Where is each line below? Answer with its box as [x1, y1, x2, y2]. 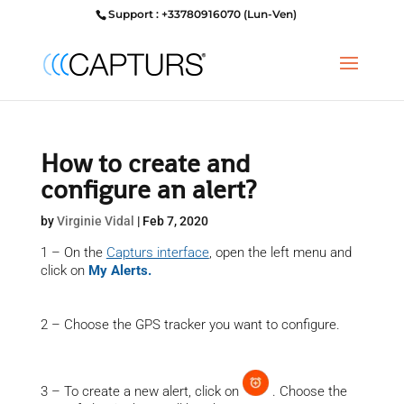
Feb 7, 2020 [142, 214, 208, 228]
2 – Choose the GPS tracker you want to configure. [40, 317, 340, 333]
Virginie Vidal [56, 214, 134, 228]
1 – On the [40, 244, 106, 261]
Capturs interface [106, 244, 209, 261]
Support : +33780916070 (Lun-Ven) [107, 7, 297, 21]
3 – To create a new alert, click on [40, 383, 243, 399]
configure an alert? [40, 173, 256, 206]
